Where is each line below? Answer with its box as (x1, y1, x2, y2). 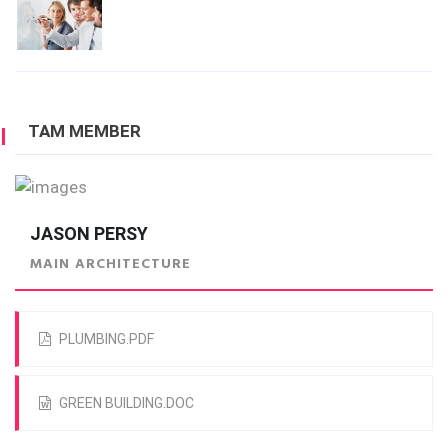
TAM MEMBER (28, 120, 141, 141)
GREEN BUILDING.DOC (56, 394, 194, 411)
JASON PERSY (30, 222, 148, 244)
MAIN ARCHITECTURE (30, 252, 191, 276)
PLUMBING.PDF (56, 330, 154, 347)
